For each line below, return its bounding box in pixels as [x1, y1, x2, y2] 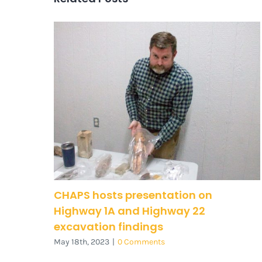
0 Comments [117, 237, 165, 247]
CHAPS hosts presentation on [53, 187, 212, 202]
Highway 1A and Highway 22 [53, 203, 205, 218]
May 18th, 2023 [53, 237, 109, 247]
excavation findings [53, 219, 163, 234]
